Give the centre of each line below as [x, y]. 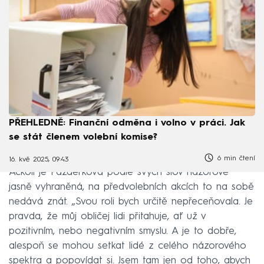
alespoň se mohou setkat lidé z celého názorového [128, 246]
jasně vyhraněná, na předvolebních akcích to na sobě [131, 187]
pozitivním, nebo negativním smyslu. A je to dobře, [123, 232]
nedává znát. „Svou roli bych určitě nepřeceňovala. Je [131, 202]
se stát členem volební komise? [83, 138]
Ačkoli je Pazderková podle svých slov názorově [119, 173]
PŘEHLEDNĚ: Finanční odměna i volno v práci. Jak [127, 123]
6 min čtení [235, 159]
